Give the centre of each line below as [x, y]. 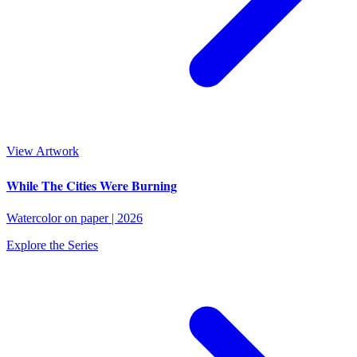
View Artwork [43, 151]
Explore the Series [52, 245]
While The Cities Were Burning [92, 185]
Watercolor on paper [57, 218]
